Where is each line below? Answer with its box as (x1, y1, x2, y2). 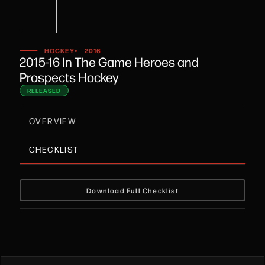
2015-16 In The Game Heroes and (20, 53, 199, 70)
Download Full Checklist (86, 185, 179, 195)
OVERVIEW (29, 115, 76, 126)
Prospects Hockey (20, 69, 118, 85)
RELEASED (27, 86, 61, 95)
